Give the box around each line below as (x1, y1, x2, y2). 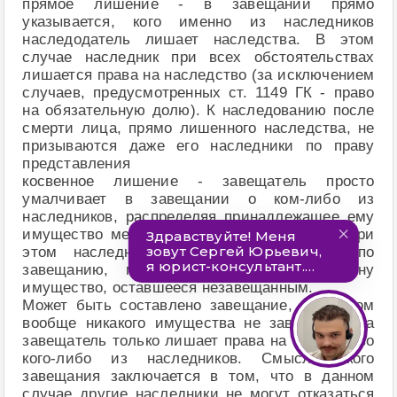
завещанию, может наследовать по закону (22, 261, 375, 278)
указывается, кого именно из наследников (22, 12, 375, 30)
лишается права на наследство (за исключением (22, 66, 375, 83)
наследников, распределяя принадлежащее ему (22, 207, 375, 225)
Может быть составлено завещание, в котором (22, 296, 375, 314)
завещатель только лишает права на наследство (22, 331, 375, 349)
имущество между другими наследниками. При (22, 225, 375, 243)
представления (22, 154, 131, 172)
